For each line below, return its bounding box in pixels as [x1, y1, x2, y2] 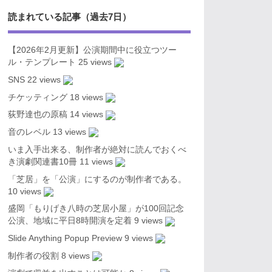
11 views [79, 157, 113, 166]
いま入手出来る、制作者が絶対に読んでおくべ [7, 144, 186, 154]
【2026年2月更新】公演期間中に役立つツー [7, 46, 177, 55]
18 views [69, 92, 103, 102]
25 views [78, 58, 112, 67]
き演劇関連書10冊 [7, 157, 77, 166]
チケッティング [7, 92, 67, 102]
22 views [27, 75, 61, 84]
